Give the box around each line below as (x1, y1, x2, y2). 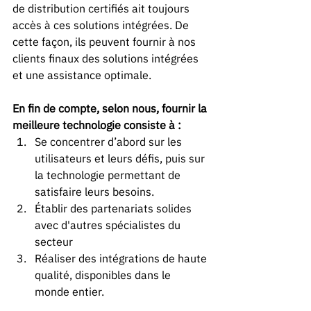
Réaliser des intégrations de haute (35, 251, 210, 265)
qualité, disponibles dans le (35, 267, 174, 282)
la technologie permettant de (35, 167, 183, 182)
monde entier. (35, 284, 104, 299)
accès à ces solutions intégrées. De (12, 17, 192, 32)
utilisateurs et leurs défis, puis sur (35, 151, 208, 165)
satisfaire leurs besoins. (35, 184, 154, 199)
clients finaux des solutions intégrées (12, 51, 201, 65)
